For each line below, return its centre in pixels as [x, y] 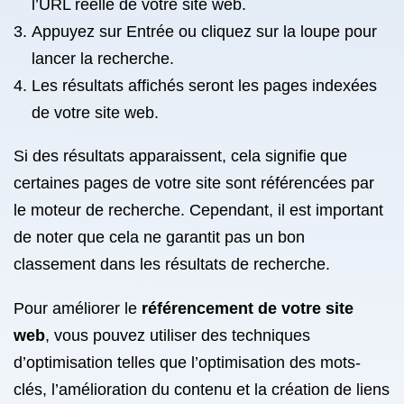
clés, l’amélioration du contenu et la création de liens [202, 390]
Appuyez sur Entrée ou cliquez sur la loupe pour [204, 32]
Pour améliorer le [78, 308]
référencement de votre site [248, 308]
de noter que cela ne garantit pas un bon [159, 237]
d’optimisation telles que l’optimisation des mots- [187, 363]
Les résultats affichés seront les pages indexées [204, 86]
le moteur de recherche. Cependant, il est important [198, 210]
